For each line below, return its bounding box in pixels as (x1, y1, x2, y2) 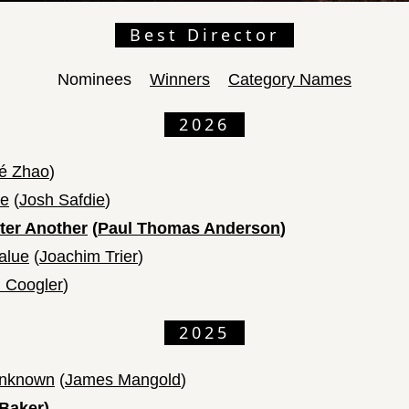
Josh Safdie (19, 191, 105, 210)
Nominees (58, 70, 131, 89)
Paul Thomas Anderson (98, 219, 280, 238)
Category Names (228, 70, 351, 89)
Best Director (130, 24, 279, 47)
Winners (150, 70, 210, 89)
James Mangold (65, 371, 181, 390)
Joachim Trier (39, 247, 138, 267)
